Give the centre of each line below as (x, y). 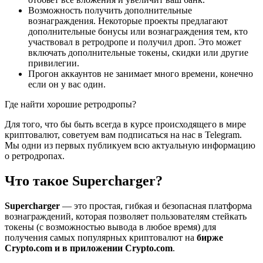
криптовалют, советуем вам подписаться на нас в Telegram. (123, 135)
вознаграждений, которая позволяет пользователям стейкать (126, 216)
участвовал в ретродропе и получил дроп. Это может (135, 42)
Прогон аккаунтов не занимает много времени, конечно (141, 74)
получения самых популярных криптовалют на (101, 237)
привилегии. (54, 63)
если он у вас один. (67, 84)
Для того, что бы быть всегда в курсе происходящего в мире (125, 124)
